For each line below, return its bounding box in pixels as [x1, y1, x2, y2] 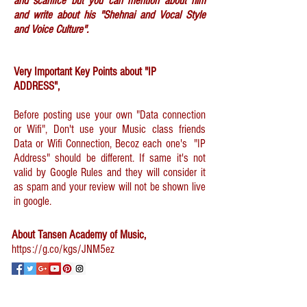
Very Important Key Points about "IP [14, 65, 156, 78]
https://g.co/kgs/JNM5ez [12, 243, 114, 256]
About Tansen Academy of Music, [12, 228, 146, 241]
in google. [14, 195, 54, 208]
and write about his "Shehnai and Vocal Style [14, 8, 206, 21]
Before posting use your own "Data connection [14, 108, 206, 121]
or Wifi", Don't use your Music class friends [14, 123, 206, 136]
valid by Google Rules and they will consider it [14, 166, 206, 179]
